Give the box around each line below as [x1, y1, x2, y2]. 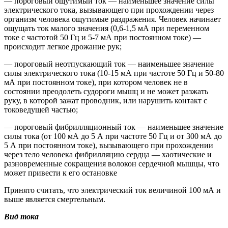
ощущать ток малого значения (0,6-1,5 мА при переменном [4, 23, 209, 33]
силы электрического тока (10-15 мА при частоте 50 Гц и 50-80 [4, 68, 224, 77]
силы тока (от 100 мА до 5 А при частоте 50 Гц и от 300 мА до [4, 131, 222, 140]
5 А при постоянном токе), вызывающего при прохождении [4, 140, 213, 150]
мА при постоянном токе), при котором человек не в [4, 77, 188, 87]
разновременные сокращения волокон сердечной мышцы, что [4, 159, 219, 168]
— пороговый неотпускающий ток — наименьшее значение [4, 59, 214, 68]
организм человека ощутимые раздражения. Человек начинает [4, 14, 221, 23]
